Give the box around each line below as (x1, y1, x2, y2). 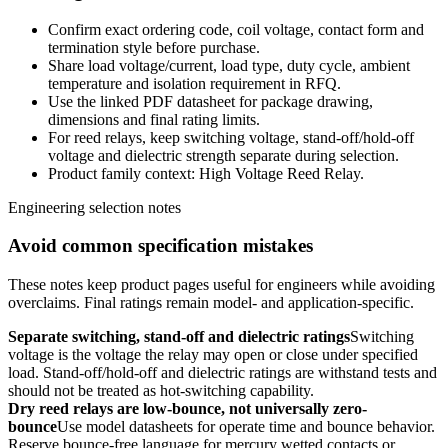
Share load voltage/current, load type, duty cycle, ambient (48, 56, 410, 74)
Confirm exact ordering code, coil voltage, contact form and (48, 20, 424, 38)
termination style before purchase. (48, 38, 260, 56)
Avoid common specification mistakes (8, 235, 313, 257)
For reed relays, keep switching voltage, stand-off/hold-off (48, 128, 414, 146)
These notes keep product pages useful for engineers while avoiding (8, 275, 435, 293)
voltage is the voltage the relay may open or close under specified (8, 345, 418, 363)
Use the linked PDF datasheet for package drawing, (48, 92, 373, 110)
